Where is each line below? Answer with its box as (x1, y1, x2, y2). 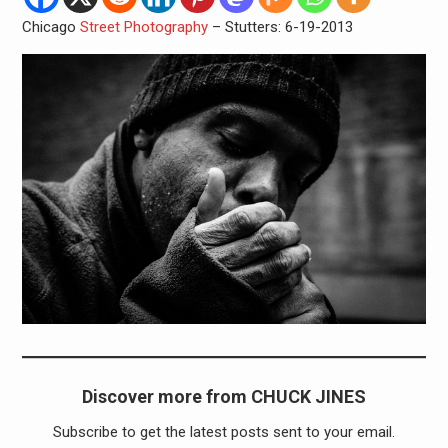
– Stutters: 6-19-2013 (207, 17, 353, 36)
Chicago (21, 17, 80, 36)
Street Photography (79, 17, 208, 36)
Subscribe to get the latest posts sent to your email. (52, 422, 395, 441)
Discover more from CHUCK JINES (81, 385, 366, 407)
